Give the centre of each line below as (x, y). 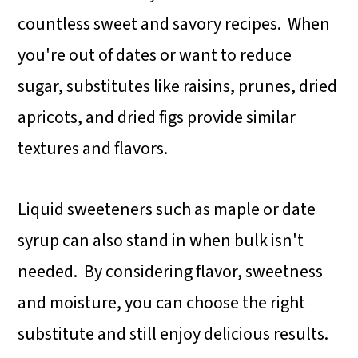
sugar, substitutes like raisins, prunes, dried (178, 87)
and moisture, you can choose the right (162, 303)
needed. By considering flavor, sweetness (171, 272)
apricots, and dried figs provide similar (157, 118)
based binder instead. (124, 86)
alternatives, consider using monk (171, 24)
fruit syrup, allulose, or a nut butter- (178, 55)
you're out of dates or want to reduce (155, 56)
